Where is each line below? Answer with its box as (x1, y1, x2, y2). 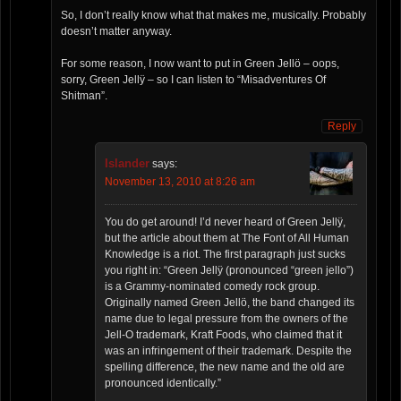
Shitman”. (61, 90, 107, 103)
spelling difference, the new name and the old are (105, 361, 345, 374)
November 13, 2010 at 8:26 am (105, 175, 255, 189)
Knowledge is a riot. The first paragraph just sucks (105, 248, 346, 261)
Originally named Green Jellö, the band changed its (105, 296, 354, 310)
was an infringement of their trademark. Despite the (105, 345, 352, 358)
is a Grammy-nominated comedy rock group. (105, 280, 320, 294)
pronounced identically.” (105, 377, 221, 390)
